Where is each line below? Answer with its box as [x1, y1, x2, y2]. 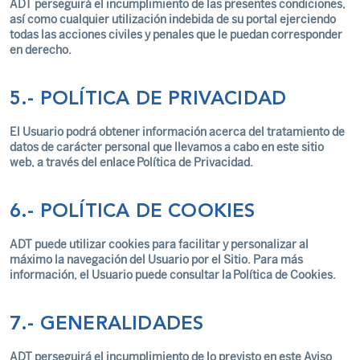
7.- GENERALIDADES [10, 315, 210, 334]
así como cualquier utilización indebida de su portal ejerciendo [10, 13, 336, 27]
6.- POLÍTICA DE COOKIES [10, 202, 261, 222]
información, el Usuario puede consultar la [10, 268, 233, 282]
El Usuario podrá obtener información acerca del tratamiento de [10, 125, 345, 139]
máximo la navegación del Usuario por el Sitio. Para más [10, 253, 303, 267]
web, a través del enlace [10, 156, 137, 170]
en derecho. [10, 43, 72, 57]
